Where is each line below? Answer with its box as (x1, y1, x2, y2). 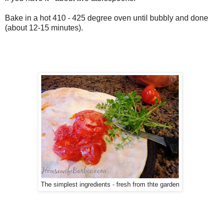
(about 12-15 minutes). (5, 23, 85, 32)
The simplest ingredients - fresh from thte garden (41, 181, 179, 188)
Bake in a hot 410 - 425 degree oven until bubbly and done (5, 13, 208, 22)
